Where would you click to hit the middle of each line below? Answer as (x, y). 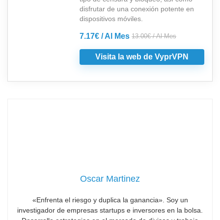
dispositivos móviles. (111, 19)
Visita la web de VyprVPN (142, 57)
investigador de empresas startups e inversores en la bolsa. (110, 210)
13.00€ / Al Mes (154, 36)
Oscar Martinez (110, 179)
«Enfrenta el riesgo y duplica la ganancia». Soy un (110, 200)
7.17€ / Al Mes (105, 36)
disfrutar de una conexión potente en (137, 9)
